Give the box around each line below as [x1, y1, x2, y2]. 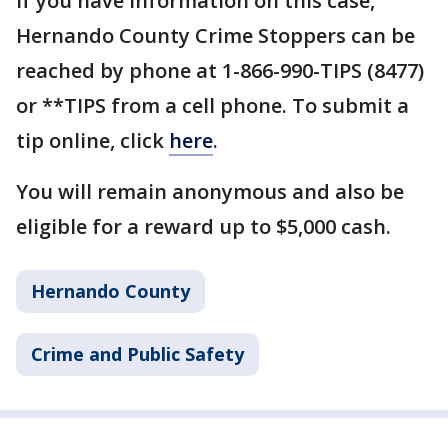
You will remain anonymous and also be [16, 178, 404, 206]
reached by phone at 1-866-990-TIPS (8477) [16, 57, 424, 85]
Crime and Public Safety [31, 342, 244, 367]
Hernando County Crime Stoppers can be [16, 22, 415, 50]
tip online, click [16, 127, 169, 155]
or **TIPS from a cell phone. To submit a [16, 92, 409, 120]
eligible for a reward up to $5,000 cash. [16, 213, 391, 241]
